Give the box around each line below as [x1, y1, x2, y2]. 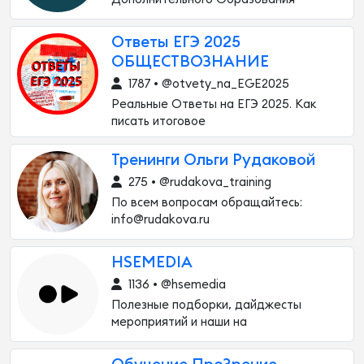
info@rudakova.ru [111, 214, 210, 226]
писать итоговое [111, 115, 206, 128]
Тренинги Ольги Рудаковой [111, 153, 315, 168]
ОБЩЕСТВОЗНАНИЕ [111, 54, 269, 70]
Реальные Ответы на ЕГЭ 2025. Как [111, 98, 316, 110]
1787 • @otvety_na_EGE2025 [125, 78, 289, 90]
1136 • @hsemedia [125, 279, 226, 291]
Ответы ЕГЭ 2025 [111, 35, 240, 50]
